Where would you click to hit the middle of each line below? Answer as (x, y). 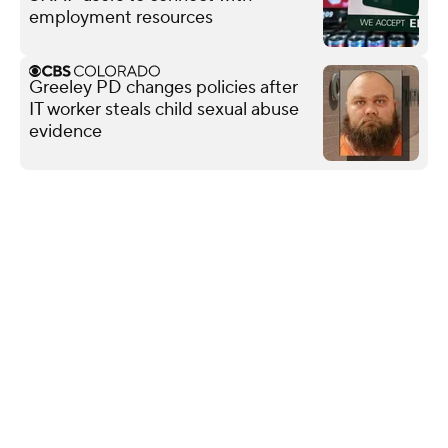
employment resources (121, 17)
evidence (65, 131)
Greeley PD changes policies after (163, 87)
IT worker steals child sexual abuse (164, 109)
